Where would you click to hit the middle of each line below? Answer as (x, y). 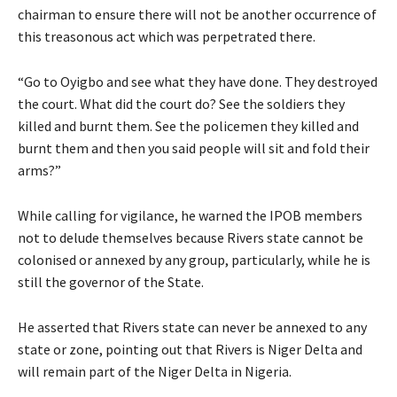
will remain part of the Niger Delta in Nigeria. (155, 371)
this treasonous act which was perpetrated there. (167, 36)
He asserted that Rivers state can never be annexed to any (192, 327)
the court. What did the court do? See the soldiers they (181, 103)
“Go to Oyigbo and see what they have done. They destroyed (198, 81)
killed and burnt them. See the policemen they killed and (188, 125)
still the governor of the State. (111, 281)
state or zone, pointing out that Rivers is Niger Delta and (190, 349)
